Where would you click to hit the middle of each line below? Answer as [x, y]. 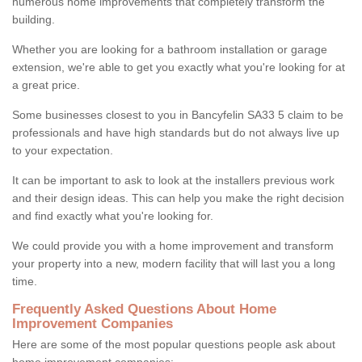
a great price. [46, 84]
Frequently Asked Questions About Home [144, 309]
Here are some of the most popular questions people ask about [174, 344]
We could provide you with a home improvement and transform [173, 245]
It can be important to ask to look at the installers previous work [173, 180]
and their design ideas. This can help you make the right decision [178, 198]
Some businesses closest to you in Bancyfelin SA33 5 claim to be [178, 114]
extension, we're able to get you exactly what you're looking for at [179, 67]
